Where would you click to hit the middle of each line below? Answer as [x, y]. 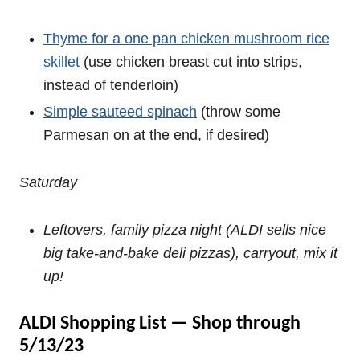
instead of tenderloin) [111, 85]
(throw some [239, 112]
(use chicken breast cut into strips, [191, 62]
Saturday [48, 182]
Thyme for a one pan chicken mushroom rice [186, 39]
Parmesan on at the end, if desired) [156, 135]
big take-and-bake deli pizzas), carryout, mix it [190, 253]
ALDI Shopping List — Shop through [160, 324]
